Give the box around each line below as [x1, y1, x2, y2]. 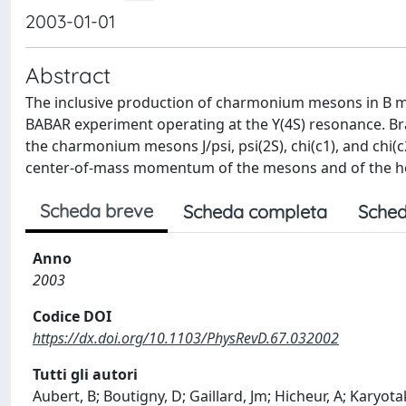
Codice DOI [33, 306, 111, 326]
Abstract [25, 62, 111, 89]
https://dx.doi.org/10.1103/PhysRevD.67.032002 [33, 328, 339, 348]
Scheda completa [183, 200, 327, 223]
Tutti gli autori [33, 364, 138, 384]
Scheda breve [40, 199, 153, 222]
